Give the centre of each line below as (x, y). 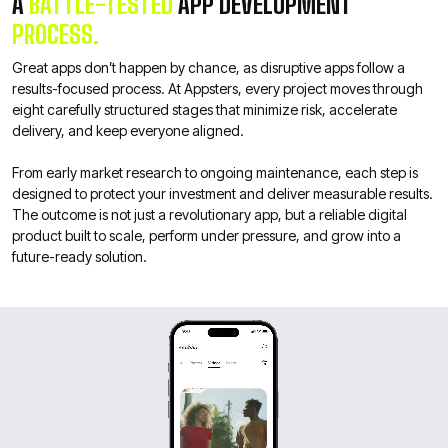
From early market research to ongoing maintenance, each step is (215, 172)
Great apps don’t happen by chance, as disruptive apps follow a (208, 67)
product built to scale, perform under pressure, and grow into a (206, 235)
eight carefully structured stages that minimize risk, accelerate (204, 109)
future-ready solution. (79, 256)
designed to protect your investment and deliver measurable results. (222, 193)
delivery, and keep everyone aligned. (128, 130)
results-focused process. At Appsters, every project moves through (217, 88)
